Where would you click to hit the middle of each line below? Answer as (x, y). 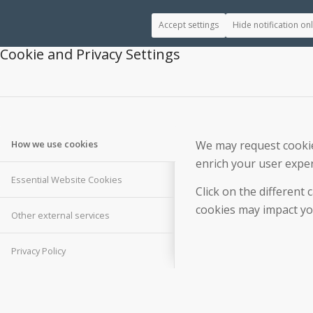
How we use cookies (54, 144)
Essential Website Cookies (67, 180)
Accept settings (189, 25)
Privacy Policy (38, 251)
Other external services (60, 216)
